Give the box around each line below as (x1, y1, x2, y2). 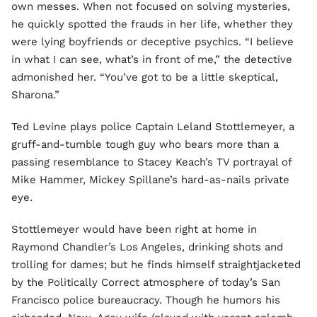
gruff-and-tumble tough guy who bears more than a (11, 138, 279, 151)
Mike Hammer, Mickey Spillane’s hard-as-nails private (11, 173, 289, 186)
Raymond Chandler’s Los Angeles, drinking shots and (11, 241, 283, 253)
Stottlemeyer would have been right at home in (11, 223, 257, 236)
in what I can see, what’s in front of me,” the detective (11, 53, 292, 66)
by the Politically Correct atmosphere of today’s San (11, 276, 280, 289)
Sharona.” (11, 88, 59, 101)
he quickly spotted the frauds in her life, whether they (11, 18, 293, 30)
